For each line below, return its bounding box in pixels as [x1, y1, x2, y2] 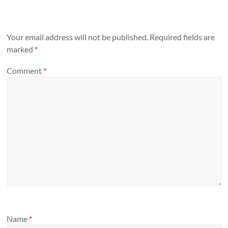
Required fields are [150, 32, 215, 42]
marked [7, 44, 35, 54]
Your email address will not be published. [7, 32, 149, 42]
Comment [7, 65, 44, 75]
